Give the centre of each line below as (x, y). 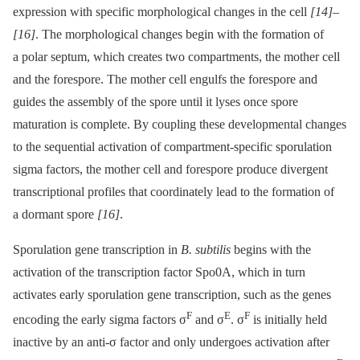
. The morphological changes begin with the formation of (180, 35)
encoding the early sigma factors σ (100, 320)
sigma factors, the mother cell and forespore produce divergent (170, 170)
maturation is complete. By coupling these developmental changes (180, 125)
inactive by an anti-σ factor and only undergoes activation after (171, 342)
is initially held (288, 320)
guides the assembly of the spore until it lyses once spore (155, 102)
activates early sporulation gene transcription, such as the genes (172, 295)
